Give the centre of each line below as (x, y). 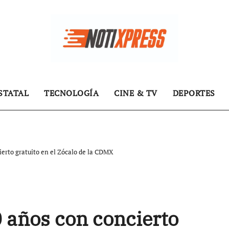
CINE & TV (136, 93)
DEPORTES (194, 93)
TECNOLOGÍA (71, 93)
